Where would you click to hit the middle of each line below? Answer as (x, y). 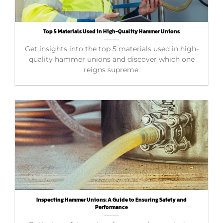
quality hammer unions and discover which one (111, 59)
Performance (111, 207)
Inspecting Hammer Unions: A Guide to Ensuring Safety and (111, 199)
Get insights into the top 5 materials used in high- (111, 49)
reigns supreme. (111, 69)
